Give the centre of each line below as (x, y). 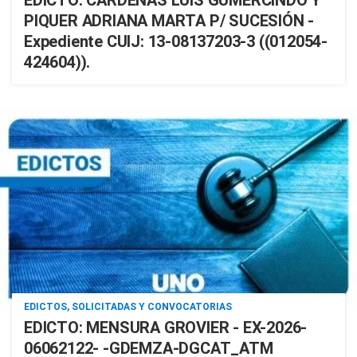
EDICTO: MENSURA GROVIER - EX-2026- (166, 328)
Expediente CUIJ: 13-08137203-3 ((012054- (176, 41)
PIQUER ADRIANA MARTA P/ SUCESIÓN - (169, 21)
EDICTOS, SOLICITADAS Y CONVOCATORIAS (128, 307)
